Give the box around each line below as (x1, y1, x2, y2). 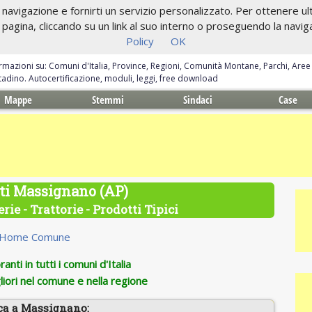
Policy (126, 34, 154, 48)
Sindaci (183, 93, 213, 107)
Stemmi (92, 93, 125, 107)
